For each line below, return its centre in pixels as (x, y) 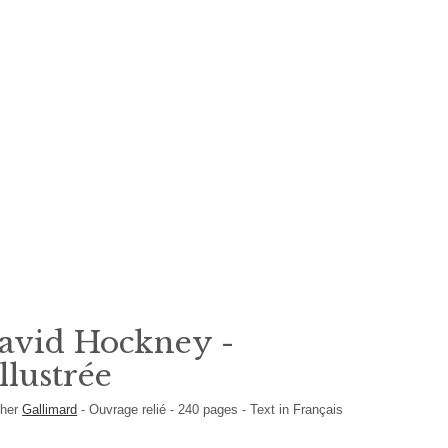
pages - (227, 409)
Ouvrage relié (130, 409)
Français (318, 409)
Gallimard (50, 409)
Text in (272, 409)
